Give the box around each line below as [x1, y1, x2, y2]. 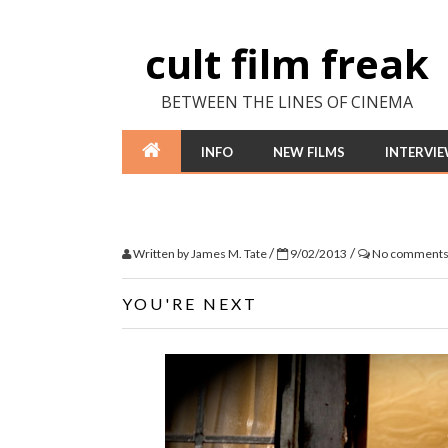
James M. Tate [191, 246, 269, 261]
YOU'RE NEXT [122, 294, 258, 313]
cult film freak [145, 36, 429, 91]
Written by [131, 246, 191, 261]
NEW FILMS [273, 144, 345, 160]
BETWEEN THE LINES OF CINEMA [161, 91, 413, 113]
